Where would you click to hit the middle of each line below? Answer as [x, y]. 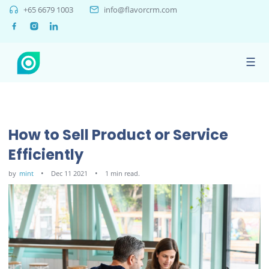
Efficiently [46, 155]
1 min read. [123, 173]
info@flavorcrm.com [141, 10]
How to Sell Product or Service [119, 135]
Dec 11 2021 [70, 173]
